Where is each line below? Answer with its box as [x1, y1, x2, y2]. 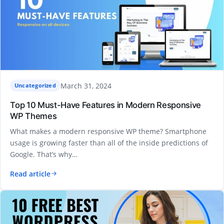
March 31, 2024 [60, 80, 111, 90]
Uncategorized [14, 81, 56, 89]
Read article [10, 168, 51, 178]
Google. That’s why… [10, 149, 78, 159]
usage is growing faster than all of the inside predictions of [10, 137, 208, 147]
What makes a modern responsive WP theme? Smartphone [10, 126, 207, 136]
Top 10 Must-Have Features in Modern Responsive [10, 100, 201, 110]
